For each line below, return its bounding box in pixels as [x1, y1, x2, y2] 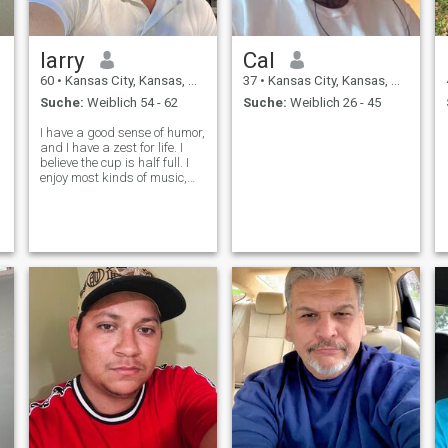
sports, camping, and [39, 200, 163, 216]
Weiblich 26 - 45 [286, 95, 381, 111]
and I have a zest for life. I [39, 140, 183, 156]
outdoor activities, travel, [39, 185, 176, 201]
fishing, [39, 215, 82, 231]
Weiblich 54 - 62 [83, 95, 178, 111]
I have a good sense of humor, [39, 125, 205, 141]
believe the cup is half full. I [39, 155, 189, 171]
